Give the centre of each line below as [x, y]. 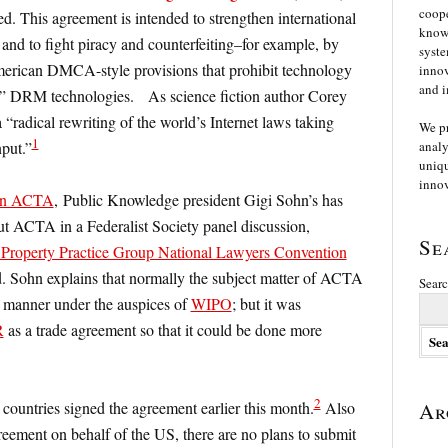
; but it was [266, 304]
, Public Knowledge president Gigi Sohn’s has [198, 200]
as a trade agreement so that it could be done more [162, 330]
